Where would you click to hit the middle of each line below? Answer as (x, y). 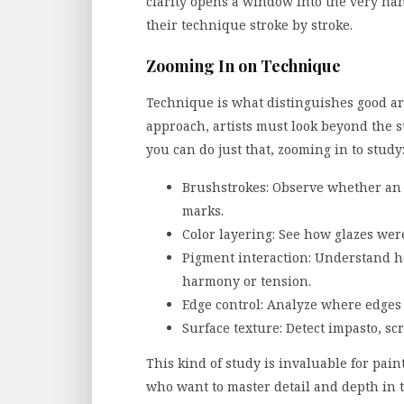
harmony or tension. (247, 280)
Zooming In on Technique (243, 65)
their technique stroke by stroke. (249, 25)
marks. (203, 210)
